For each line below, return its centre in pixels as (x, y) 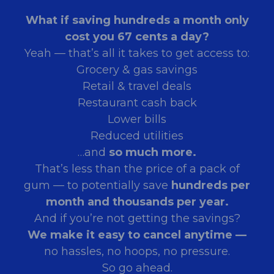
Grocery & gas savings (137, 70)
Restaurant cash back (137, 103)
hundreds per (211, 186)
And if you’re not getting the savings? (137, 219)
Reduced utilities (137, 136)
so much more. (153, 153)
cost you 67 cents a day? (137, 37)
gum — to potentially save (98, 186)
